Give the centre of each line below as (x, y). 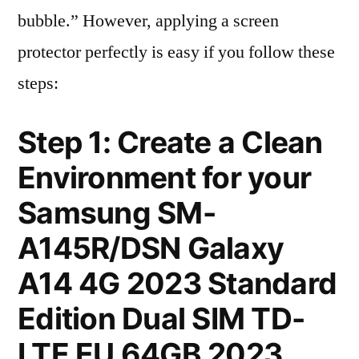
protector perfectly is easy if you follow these (176, 52)
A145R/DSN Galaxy (151, 248)
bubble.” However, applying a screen (148, 21)
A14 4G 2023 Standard (177, 283)
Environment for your (165, 177)
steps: (38, 83)
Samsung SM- (117, 213)
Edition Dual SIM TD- (161, 319)
